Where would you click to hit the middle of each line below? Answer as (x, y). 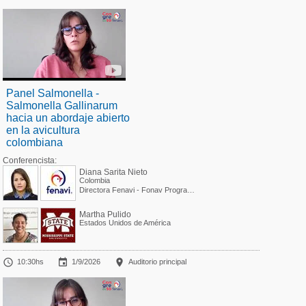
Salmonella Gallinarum (61, 106)
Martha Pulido (105, 215)
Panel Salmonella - (52, 94)
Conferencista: (29, 161)
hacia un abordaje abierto (68, 118)
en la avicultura (43, 130)
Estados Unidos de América (125, 223)
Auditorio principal (157, 262)
